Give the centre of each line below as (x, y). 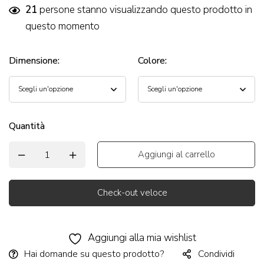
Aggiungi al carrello (176, 155)
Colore (151, 61)
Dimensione (33, 61)
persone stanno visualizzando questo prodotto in (145, 10)
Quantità (27, 126)
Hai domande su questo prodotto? (94, 254)
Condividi (216, 254)
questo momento (62, 27)
